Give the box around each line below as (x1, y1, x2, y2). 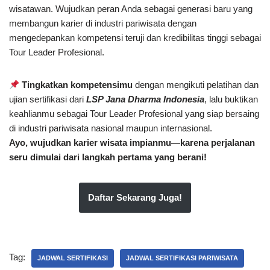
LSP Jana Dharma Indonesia (86, 94, 204, 104)
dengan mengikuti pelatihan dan (133, 80, 259, 90)
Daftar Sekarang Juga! (88, 192, 182, 202)
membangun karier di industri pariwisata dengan (9, 18, 196, 28)
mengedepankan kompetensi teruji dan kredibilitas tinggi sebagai (9, 33, 261, 43)
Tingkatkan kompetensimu (19, 80, 133, 90)
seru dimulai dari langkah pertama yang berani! (9, 152, 207, 162)
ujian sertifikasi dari (9, 94, 86, 104)
